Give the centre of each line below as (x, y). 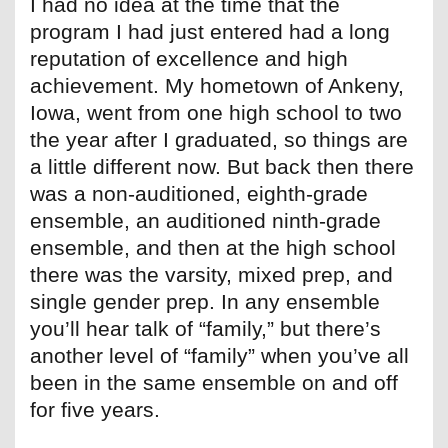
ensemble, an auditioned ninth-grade (205, 221)
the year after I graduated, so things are (219, 140)
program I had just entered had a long (210, 32)
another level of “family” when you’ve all (219, 356)
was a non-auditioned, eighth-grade (199, 194)
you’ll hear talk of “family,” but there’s (205, 329)
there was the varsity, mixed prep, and (211, 275)
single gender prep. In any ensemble (205, 302)
